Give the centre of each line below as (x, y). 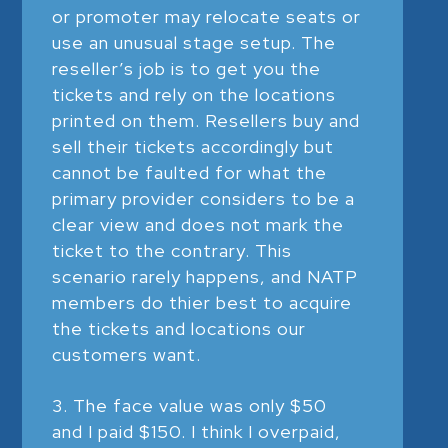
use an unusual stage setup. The (194, 42)
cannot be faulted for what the (190, 172)
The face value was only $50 (200, 405)
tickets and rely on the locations (194, 94)
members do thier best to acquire (202, 302)
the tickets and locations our (179, 328)
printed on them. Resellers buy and (206, 120)
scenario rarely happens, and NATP (205, 276)
